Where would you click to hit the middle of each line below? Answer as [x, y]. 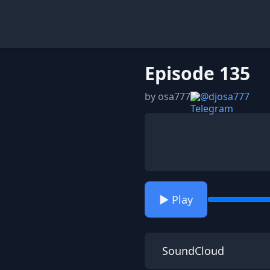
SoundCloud [192, 251]
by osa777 [168, 96]
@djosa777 [225, 96]
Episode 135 [197, 73]
